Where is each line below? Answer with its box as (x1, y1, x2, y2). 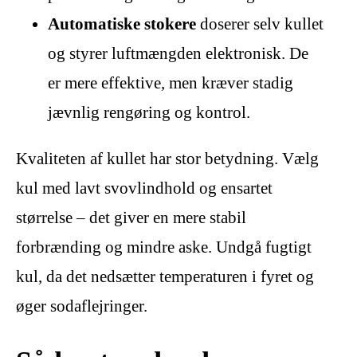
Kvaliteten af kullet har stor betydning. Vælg (16, 149, 319, 169)
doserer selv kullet (196, 14, 324, 34)
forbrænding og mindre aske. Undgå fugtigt (16, 237, 312, 257)
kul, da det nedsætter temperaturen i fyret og (16, 267, 314, 287)
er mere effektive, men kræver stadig (48, 73, 293, 93)
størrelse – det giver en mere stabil (16, 208, 246, 228)
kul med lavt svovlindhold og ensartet (16, 178, 273, 198)
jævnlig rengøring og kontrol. (48, 103, 250, 123)
